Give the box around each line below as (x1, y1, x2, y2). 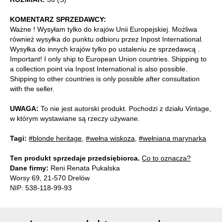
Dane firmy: (10, 164, 49, 172)
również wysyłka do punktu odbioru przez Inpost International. (10, 35, 203, 43)
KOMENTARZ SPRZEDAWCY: (10, 15, 106, 23)
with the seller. (10, 84, 55, 93)
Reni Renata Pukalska (49, 164, 120, 172)
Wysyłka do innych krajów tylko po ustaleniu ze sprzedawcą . (10, 45, 200, 53)
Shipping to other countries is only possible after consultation (10, 74, 200, 83)
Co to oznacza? (142, 154, 191, 162)
